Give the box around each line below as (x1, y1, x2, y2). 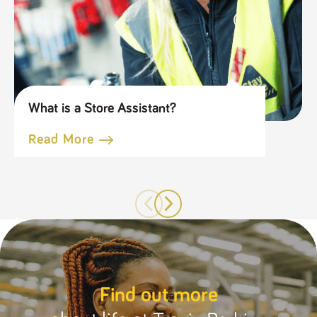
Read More (28, 132, 94, 147)
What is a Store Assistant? (28, 101, 176, 116)
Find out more (99, 284, 218, 306)
